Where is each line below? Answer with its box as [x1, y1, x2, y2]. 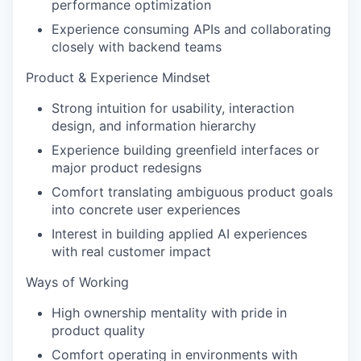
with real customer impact [52, 243, 211, 259]
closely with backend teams [52, 39, 222, 55]
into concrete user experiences [52, 201, 240, 218]
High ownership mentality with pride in [52, 305, 287, 321]
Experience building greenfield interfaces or [52, 142, 319, 158]
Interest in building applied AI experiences [52, 226, 307, 242]
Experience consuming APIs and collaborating [52, 21, 331, 37]
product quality [52, 322, 145, 338]
